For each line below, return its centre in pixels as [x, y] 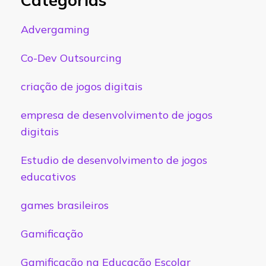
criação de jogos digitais [81, 87]
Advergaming [55, 30]
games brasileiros [64, 205]
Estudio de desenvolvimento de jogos [114, 160]
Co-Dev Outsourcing [71, 58]
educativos [48, 177]
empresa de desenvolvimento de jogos [116, 115]
